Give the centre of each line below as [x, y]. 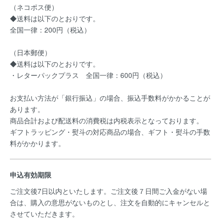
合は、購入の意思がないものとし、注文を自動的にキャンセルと [110, 202]
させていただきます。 [45, 214]
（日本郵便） [31, 52]
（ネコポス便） [34, 7]
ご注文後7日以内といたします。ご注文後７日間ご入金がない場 [109, 191]
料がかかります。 [38, 143]
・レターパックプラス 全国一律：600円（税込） [88, 75]
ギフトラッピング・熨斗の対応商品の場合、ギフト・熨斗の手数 [110, 132]
